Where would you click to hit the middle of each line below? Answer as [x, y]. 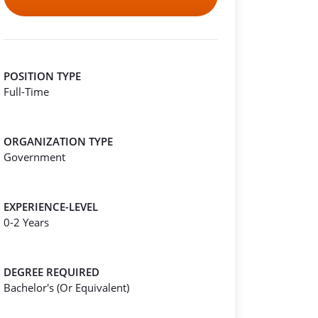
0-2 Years [26, 222]
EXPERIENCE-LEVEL [51, 207]
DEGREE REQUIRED [51, 272]
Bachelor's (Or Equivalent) [66, 287]
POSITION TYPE [42, 76]
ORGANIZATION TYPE [58, 141]
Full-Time [26, 92]
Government [34, 157]
